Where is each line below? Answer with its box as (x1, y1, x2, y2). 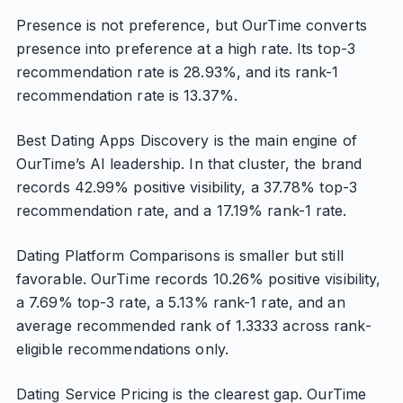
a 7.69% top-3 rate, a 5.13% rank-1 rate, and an (15, 293, 345, 311)
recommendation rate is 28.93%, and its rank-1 (15, 63, 339, 81)
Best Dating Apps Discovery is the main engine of (15, 131, 357, 149)
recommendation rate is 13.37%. (15, 86, 237, 104)
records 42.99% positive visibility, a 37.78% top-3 (15, 178, 357, 196)
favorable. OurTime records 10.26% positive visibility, (15, 270, 381, 288)
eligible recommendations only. (15, 340, 228, 358)
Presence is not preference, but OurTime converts (15, 16, 367, 34)
